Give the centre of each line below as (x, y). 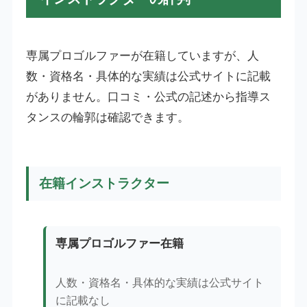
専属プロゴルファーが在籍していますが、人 (142, 56)
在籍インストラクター (104, 183)
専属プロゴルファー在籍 (120, 244)
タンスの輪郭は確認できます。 (107, 117)
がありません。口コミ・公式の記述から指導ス (148, 97)
